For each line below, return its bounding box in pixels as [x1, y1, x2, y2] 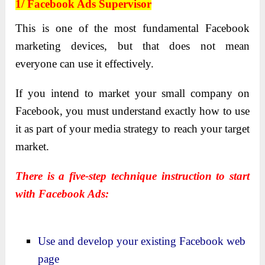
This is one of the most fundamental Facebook [15, 21, 250, 34]
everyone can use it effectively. [15, 57, 154, 70]
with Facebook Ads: [15, 187, 109, 200]
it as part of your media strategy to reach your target [15, 122, 250, 135]
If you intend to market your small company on [15, 86, 250, 99]
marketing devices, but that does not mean [15, 39, 250, 52]
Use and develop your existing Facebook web [38, 234, 246, 247]
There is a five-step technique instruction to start [15, 169, 250, 182]
